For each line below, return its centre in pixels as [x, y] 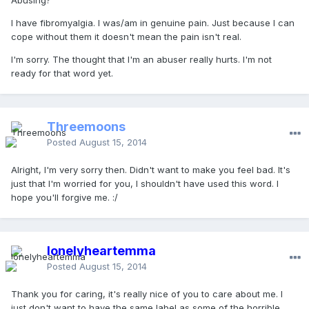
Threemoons [86, 127]
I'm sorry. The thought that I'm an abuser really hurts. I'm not [141, 60]
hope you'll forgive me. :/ [64, 198]
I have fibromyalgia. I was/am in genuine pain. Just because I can [153, 23]
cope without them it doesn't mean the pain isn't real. [126, 37]
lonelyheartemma [101, 251]
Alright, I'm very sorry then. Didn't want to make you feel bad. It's [151, 170]
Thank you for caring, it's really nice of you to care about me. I [147, 294]
